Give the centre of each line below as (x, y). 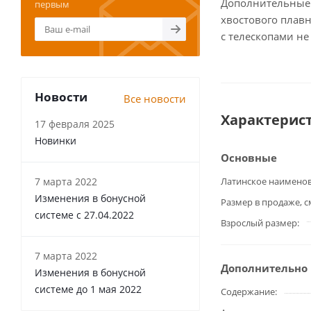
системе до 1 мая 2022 (88, 289)
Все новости (155, 99)
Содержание (248, 292)
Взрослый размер (259, 223)
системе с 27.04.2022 (84, 215)
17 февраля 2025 (75, 124)
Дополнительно (264, 268)
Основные (249, 158)
